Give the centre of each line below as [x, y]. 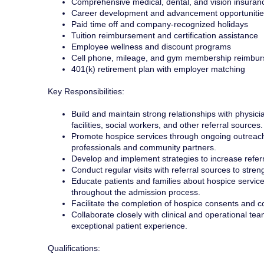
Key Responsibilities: [86, 92]
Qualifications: [74, 248]
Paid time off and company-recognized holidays [159, 24]
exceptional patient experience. [129, 226]
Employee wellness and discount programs [151, 47]
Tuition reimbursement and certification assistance [164, 36]
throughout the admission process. [136, 192]
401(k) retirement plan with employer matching [158, 69]
